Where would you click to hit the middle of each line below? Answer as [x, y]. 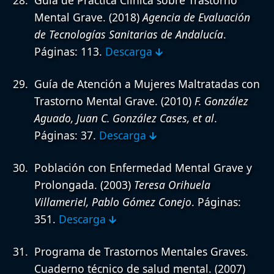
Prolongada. [66, 184]
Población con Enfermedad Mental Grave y [143, 167]
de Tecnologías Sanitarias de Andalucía [129, 34]
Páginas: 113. [70, 51]
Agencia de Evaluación [196, 17]
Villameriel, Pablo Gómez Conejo [113, 202]
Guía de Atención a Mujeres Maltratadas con [147, 83]
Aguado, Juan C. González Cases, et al [124, 118]
